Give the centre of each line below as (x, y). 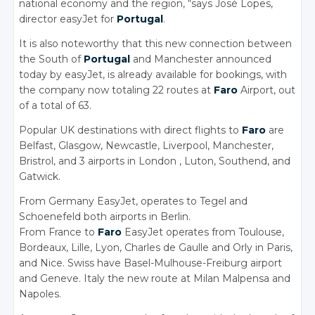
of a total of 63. (56, 106)
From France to (59, 232)
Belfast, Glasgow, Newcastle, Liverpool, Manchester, (147, 146)
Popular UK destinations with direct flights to (131, 130)
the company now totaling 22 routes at (117, 90)
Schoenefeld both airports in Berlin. (105, 217)
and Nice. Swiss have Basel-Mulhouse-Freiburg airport (151, 263)
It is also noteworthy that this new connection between (156, 44)
